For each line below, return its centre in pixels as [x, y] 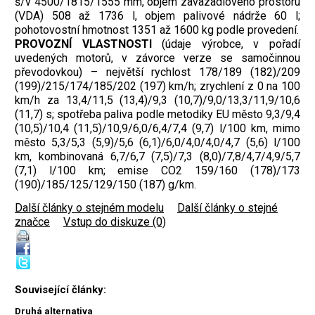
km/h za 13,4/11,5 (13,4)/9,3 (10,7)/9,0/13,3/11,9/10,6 [157, 100]
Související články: [60, 289]
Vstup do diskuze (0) [115, 221]
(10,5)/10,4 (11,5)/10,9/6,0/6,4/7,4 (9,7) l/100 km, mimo [157, 128]
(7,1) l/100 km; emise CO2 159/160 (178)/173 [157, 170]
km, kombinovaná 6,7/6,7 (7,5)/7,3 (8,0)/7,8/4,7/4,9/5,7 [157, 156]
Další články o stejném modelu [89, 207]
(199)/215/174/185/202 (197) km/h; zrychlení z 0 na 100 [157, 86]
